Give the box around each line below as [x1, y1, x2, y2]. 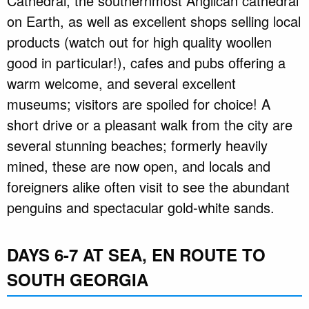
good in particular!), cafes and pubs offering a [7, 52, 286, 73]
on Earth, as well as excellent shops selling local [7, 11, 301, 32]
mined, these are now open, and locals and [7, 156, 270, 177]
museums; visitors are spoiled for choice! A [7, 94, 270, 114]
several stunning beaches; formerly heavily [7, 135, 268, 156]
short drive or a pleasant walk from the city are [7, 114, 292, 135]
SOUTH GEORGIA [7, 268, 148, 292]
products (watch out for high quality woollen [7, 32, 272, 52]
